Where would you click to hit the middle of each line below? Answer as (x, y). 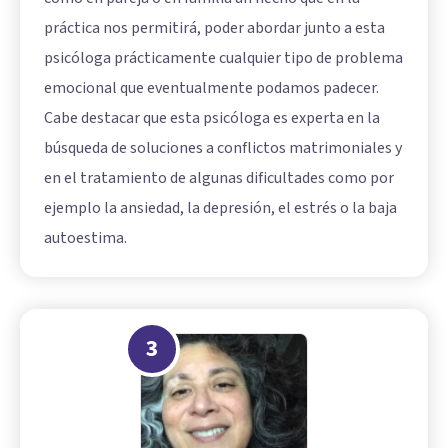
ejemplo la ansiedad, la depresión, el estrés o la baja (220, 207)
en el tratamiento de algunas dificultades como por (219, 177)
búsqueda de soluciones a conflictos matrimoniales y (223, 147)
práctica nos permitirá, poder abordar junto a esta (214, 27)
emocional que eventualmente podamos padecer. (211, 87)
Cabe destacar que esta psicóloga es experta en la (212, 117)
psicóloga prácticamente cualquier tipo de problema (223, 57)
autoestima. (85, 237)
